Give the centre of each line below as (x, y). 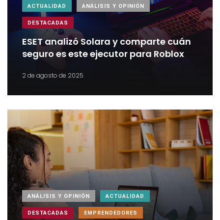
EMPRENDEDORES (111, 213)
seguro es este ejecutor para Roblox (103, 54)
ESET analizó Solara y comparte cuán (107, 42)
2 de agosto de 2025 (53, 75)
